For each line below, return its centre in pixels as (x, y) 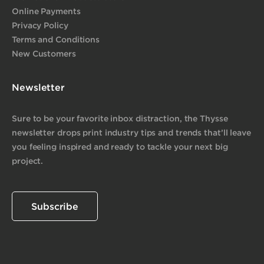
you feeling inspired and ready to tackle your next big (120, 146)
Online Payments (46, 11)
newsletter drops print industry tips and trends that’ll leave (131, 132)
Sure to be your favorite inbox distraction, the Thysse (120, 118)
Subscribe (55, 206)
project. (28, 160)
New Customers (44, 53)
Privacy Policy (40, 25)
